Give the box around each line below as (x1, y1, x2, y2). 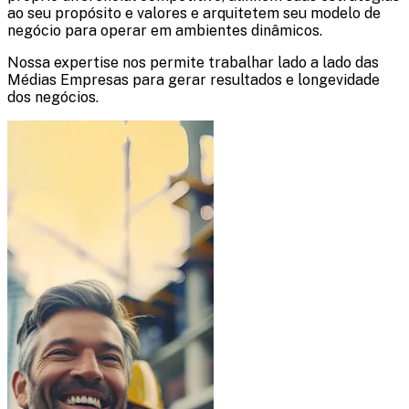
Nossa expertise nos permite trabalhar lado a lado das (7, 53, 379, 71)
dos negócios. (7, 88, 99, 106)
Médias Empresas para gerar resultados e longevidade (7, 70, 380, 89)
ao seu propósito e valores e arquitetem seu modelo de (7, 4, 381, 22)
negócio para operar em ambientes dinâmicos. (7, 21, 322, 39)
